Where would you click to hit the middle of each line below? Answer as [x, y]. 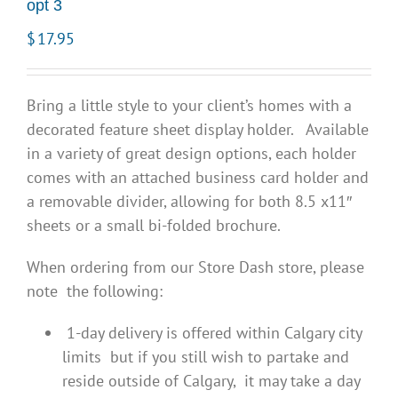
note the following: [95, 291]
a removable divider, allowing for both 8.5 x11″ [189, 202]
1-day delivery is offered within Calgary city [212, 333]
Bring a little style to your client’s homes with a [189, 106]
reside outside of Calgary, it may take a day [211, 381]
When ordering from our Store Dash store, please [195, 267]
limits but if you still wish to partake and [206, 357]
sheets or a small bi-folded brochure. [154, 226]
